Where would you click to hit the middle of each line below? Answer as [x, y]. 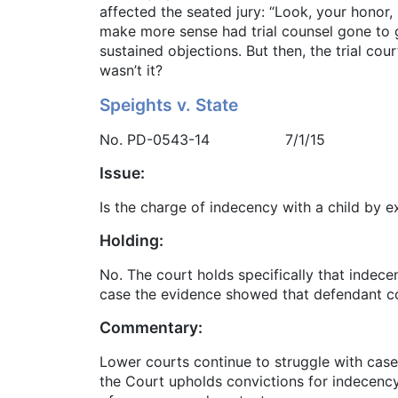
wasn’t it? [131, 71]
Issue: [122, 173]
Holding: [131, 241]
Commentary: [151, 328]
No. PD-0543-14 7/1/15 [212, 140]
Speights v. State [169, 105]
